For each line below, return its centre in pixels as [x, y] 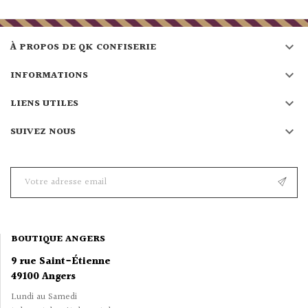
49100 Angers [43, 276]
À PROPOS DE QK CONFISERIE [83, 47]
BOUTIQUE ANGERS [58, 239]
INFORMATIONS [49, 75]
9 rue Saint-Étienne [61, 261]
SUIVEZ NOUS [43, 132]
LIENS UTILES [44, 103]
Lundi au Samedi [44, 297]
